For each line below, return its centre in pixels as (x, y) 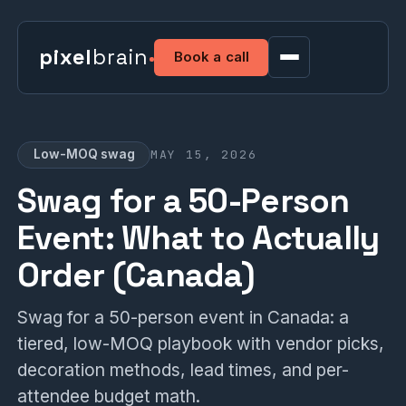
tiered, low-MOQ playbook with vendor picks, (201, 343)
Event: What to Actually (198, 238)
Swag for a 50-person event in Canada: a (184, 317)
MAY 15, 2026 (203, 154)
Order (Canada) (135, 275)
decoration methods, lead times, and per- (184, 369)
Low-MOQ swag (84, 155)
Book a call (212, 57)
